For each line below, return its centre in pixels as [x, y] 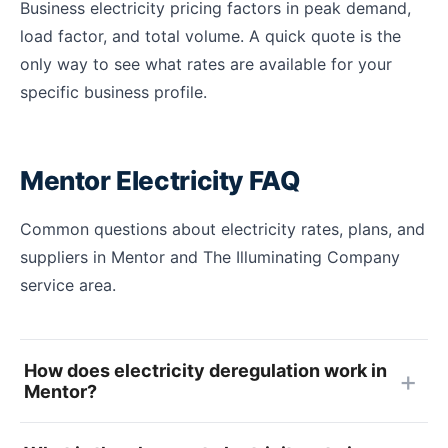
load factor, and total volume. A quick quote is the [210, 36]
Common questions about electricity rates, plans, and [222, 229]
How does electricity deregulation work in [205, 370]
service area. [68, 285]
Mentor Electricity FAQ [160, 180]
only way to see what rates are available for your [206, 64]
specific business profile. [113, 92]
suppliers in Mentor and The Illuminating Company [210, 257]
